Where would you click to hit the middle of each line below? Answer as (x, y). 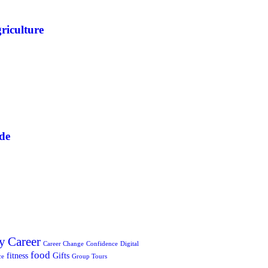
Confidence (102, 244)
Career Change (63, 244)
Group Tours (89, 257)
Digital (130, 244)
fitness (17, 256)
